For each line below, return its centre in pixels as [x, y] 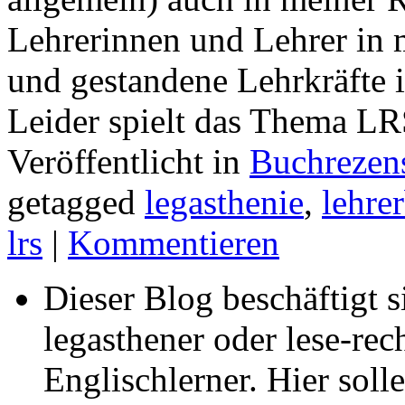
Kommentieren [174, 242]
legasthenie [224, 202]
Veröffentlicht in [128, 161]
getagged [76, 202]
